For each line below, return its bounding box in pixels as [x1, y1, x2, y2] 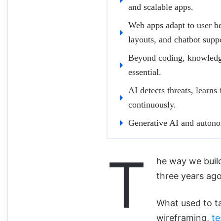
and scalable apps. [128, 1, 193, 12]
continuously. [128, 99, 176, 110]
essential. [128, 67, 161, 77]
